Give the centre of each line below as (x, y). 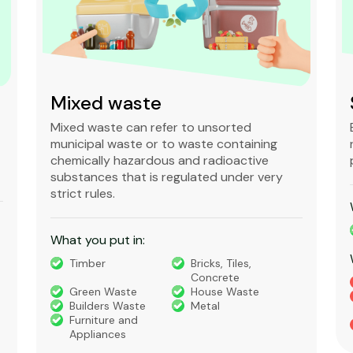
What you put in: (98, 240)
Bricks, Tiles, (221, 263)
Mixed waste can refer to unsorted (151, 127)
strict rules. (83, 193)
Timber (87, 263)
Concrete (215, 277)
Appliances (98, 334)
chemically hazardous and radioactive (160, 160)
